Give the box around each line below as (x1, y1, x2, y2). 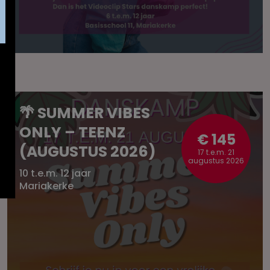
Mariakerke (19, 179, 74, 193)
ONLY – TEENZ (19, 122, 125, 143)
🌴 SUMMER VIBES (19, 102, 150, 124)
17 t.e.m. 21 (198, 147, 234, 157)
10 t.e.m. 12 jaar (19, 166, 91, 180)
